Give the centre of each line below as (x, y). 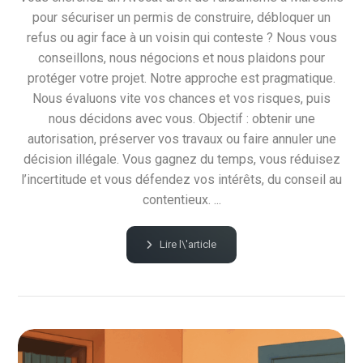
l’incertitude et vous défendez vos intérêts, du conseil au (181, 179)
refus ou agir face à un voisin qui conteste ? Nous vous (181, 37)
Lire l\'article (188, 244)
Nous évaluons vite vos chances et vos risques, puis (181, 98)
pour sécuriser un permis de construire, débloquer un (181, 17)
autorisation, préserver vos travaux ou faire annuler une (181, 139)
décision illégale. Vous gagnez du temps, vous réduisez (181, 159)
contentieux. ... (181, 199)
